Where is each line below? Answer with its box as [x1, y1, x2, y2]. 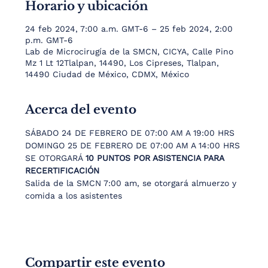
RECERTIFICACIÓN [25, 166, 100, 175]
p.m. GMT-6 [25, 35, 74, 45]
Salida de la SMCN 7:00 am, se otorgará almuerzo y [25, 178, 240, 188]
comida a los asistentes [25, 191, 123, 200]
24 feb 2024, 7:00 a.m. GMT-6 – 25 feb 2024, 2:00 [25, 24, 233, 33]
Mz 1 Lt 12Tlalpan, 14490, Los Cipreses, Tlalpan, [25, 58, 220, 68]
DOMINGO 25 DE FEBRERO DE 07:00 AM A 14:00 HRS [25, 141, 240, 150]
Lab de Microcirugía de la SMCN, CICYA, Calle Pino [25, 47, 234, 56]
